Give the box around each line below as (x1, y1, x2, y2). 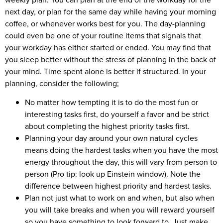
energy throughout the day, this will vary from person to (25, 156, 217, 168)
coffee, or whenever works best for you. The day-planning (5, 18, 205, 29)
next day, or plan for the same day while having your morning (5, 6, 216, 17)
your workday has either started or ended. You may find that (5, 42, 211, 53)
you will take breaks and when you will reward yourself (25, 204, 215, 216)
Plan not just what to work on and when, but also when (25, 192, 215, 204)
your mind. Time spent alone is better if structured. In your (5, 66, 206, 77)
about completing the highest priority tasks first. (25, 120, 190, 132)
